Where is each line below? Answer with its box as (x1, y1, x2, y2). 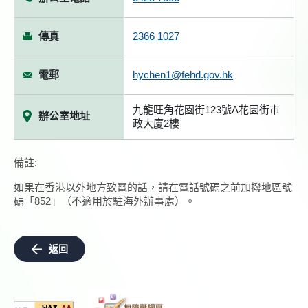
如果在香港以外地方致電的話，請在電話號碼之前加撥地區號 (14, 181, 292, 193)
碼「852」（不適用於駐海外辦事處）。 (14, 195, 195, 207)
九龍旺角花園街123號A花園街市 (133, 104, 280, 115)
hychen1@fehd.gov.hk (133, 69, 233, 80)
